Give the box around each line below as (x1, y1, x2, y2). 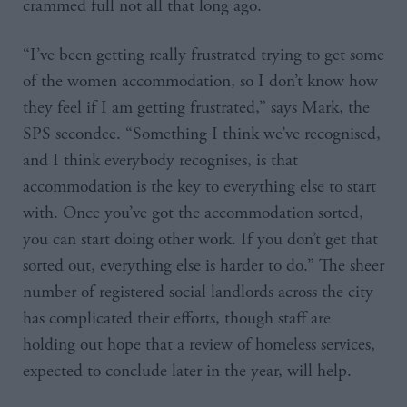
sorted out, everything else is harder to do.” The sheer (23, 254, 384, 278)
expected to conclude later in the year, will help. (23, 360, 352, 383)
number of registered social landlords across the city (23, 281, 373, 304)
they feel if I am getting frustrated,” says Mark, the (23, 96, 370, 120)
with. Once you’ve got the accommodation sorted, (23, 202, 363, 225)
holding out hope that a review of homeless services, (23, 333, 375, 357)
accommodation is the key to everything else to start (23, 175, 376, 199)
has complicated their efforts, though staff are (23, 307, 331, 331)
